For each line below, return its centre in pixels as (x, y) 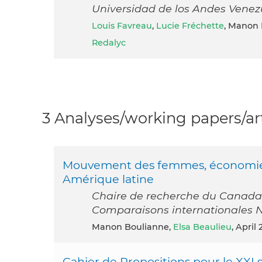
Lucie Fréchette (190, 26)
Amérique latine (108, 179)
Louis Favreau (125, 26)
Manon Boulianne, (137, 227)
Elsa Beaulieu (202, 227)
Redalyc (109, 43)
